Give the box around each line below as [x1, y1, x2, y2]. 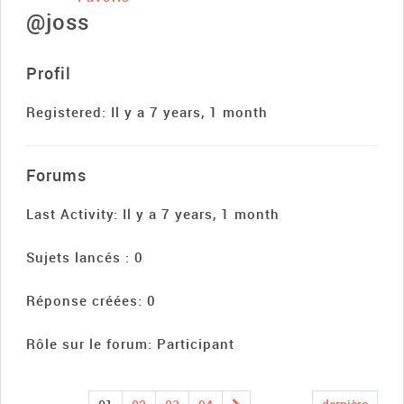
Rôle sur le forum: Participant [26, 335, 234, 353]
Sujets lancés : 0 [26, 248, 143, 267]
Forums [26, 164, 87, 187]
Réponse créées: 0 [26, 291, 156, 310]
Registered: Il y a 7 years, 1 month [26, 103, 268, 122]
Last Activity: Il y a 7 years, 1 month [26, 205, 280, 224]
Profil [26, 62, 71, 85]
